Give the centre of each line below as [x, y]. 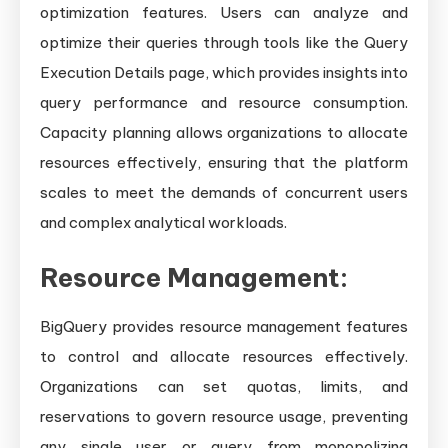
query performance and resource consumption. [224, 103]
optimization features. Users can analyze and [224, 13]
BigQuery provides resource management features [224, 327]
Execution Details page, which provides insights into [224, 73]
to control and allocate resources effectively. [224, 357]
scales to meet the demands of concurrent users [224, 193]
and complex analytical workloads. [163, 223]
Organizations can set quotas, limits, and [224, 387]
